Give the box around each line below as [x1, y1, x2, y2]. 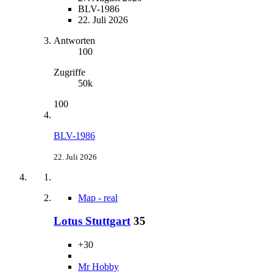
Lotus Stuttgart [54, 214, 130, 228]
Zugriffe [54, 66, 85, 77]
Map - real [78, 192, 118, 203]
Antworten [54, 35, 95, 46]
